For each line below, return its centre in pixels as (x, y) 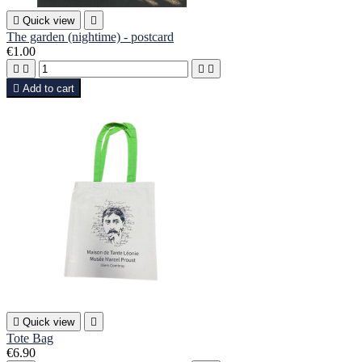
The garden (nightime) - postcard (90, 37)
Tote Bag (30, 339)
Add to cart (48, 89)
